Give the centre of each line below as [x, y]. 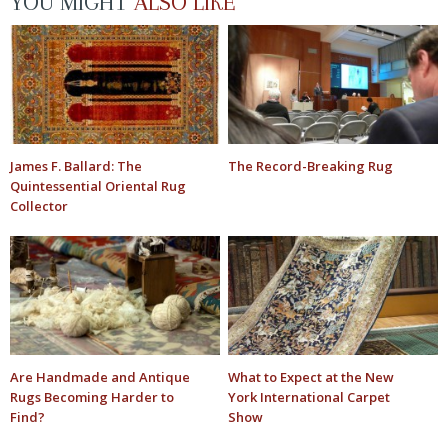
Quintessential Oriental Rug [98, 185]
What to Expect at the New [311, 377]
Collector [39, 205]
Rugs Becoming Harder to [92, 397]
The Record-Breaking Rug [311, 165]
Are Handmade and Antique [100, 377]
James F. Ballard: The [76, 165]
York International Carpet [309, 397]
